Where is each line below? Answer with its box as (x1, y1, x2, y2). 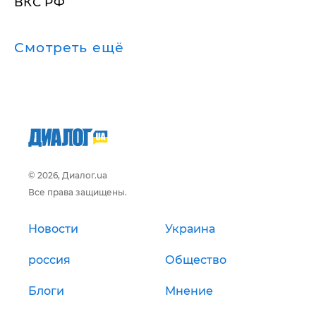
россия (28, 253, 71, 267)
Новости (28, 222, 78, 236)
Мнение (165, 284, 213, 298)
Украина (165, 222, 215, 236)
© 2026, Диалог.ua (28, 170, 107, 181)
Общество (165, 253, 226, 267)
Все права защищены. (28, 187, 127, 197)
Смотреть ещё (14, 39, 125, 56)
